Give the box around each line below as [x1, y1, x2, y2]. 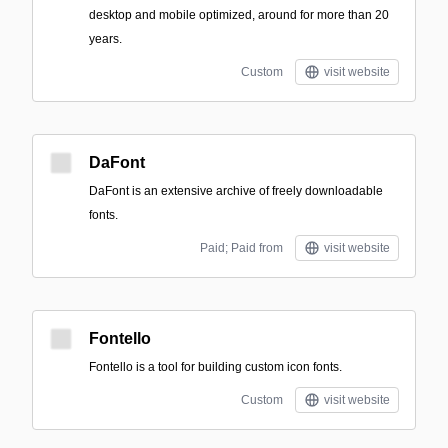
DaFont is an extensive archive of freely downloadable [89, 184, 383, 198]
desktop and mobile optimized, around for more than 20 [89, 8, 389, 22]
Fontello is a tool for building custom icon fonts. [89, 360, 342, 374]
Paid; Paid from [200, 241, 283, 255]
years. [89, 32, 122, 46]
